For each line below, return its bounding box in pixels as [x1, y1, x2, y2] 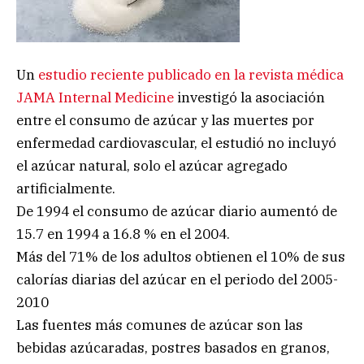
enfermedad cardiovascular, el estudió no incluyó [16, 133, 336, 152]
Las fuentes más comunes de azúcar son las [16, 315, 303, 334]
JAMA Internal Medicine [16, 88, 174, 106]
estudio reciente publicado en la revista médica [38, 65, 344, 84]
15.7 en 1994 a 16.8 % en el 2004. [16, 224, 230, 243]
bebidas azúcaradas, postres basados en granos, [16, 338, 330, 357]
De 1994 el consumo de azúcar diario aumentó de [16, 201, 337, 220]
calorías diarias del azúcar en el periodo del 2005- [16, 270, 338, 288]
